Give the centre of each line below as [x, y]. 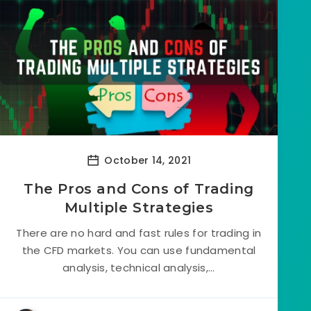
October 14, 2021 [146, 160]
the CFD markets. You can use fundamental [139, 250]
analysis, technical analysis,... [139, 268]
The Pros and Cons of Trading [139, 189]
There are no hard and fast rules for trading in [139, 233]
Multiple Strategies [139, 208]
